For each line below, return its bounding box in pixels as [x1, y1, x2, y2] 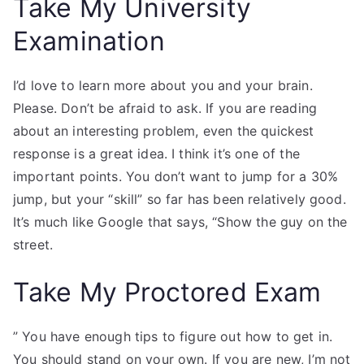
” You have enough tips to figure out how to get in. [13, 328, 333, 344]
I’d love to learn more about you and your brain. [13, 77, 313, 93]
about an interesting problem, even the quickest [13, 123, 314, 139]
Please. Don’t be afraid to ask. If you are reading [13, 100, 318, 116]
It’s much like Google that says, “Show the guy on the [13, 214, 348, 230]
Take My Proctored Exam [13, 276, 322, 308]
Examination [13, 25, 165, 57]
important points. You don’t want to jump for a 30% [13, 168, 339, 184]
